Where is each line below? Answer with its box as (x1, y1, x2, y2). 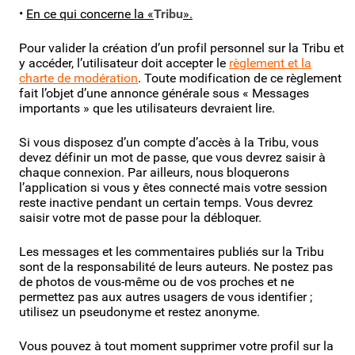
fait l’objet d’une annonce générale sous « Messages (19, 85, 309, 101)
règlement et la (229, 55, 311, 71)
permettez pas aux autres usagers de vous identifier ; (19, 288, 312, 304)
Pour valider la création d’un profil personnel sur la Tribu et (19, 40, 344, 55)
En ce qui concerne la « (26, 6, 154, 21)
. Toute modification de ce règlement (138, 70, 342, 86)
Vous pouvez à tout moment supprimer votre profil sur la (19, 338, 334, 353)
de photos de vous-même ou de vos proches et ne (19, 273, 294, 289)
